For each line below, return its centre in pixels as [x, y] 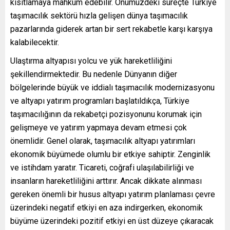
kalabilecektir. [35, 42]
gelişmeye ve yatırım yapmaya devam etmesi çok [99, 128]
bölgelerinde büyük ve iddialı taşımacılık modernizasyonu [112, 88]
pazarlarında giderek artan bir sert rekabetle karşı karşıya [111, 29]
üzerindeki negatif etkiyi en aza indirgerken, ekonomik [107, 208]
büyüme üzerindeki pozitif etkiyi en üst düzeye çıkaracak [112, 221]
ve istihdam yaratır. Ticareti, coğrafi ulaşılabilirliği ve [102, 168]
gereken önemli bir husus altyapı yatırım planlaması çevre [113, 194]
